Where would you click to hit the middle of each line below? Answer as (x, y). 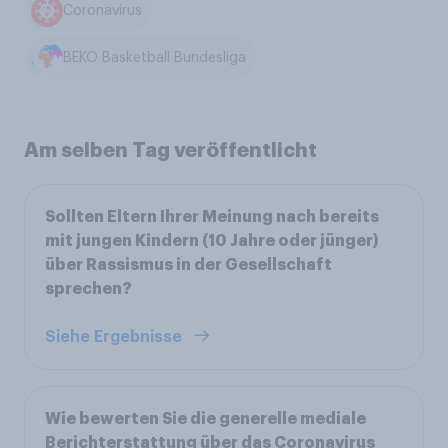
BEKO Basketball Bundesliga (155, 57)
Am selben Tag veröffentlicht (170, 150)
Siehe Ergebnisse (115, 337)
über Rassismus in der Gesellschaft (188, 265)
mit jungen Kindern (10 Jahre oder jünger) (212, 241)
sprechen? (88, 289)
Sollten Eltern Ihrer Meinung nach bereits (212, 217)
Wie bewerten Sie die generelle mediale (205, 419)
